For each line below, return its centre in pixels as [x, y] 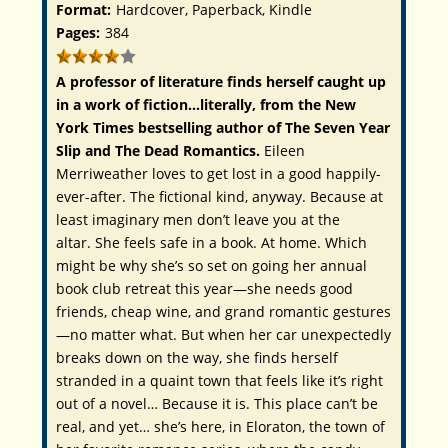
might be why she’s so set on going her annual [212, 266]
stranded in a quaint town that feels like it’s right [220, 381]
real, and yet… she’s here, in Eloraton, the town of [221, 427]
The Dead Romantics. [188, 151]
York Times [95, 128]
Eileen [285, 151]
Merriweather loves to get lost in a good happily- [219, 174]
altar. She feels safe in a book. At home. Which [212, 243]
